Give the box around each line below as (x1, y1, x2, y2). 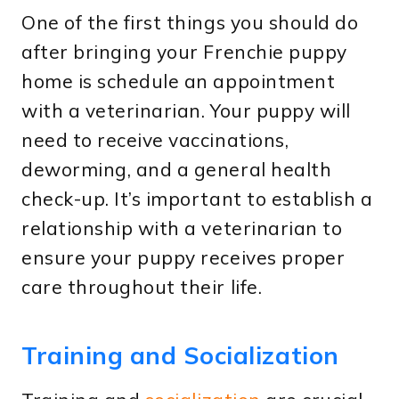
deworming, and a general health (21, 157, 332, 181)
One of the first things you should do (21, 10, 359, 34)
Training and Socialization (21, 340, 339, 371)
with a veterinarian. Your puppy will (21, 98, 351, 122)
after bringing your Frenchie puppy (21, 39, 347, 63)
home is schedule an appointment (21, 69, 336, 93)
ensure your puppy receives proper (21, 245, 346, 269)
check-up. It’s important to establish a (21, 186, 373, 210)
